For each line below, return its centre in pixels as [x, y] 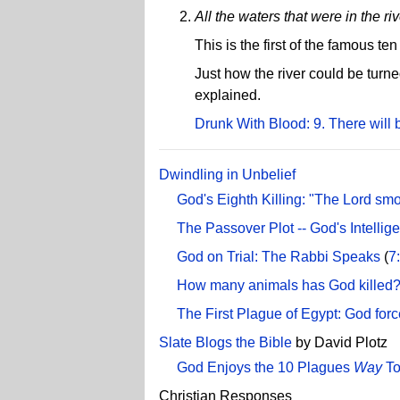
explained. [228, 95]
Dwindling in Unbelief [227, 174]
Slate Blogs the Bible [225, 342]
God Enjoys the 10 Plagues [265, 367]
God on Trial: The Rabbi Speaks [279, 256]
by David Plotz [340, 342]
